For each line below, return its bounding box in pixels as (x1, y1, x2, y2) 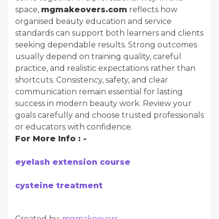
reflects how (127, 5, 177, 14)
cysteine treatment (15, 181, 103, 190)
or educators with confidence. (15, 122, 132, 131)
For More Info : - (15, 134, 87, 143)
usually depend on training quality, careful (15, 52, 181, 61)
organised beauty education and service (15, 17, 172, 26)
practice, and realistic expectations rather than (15, 64, 196, 73)
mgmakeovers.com (41, 5, 127, 14)
